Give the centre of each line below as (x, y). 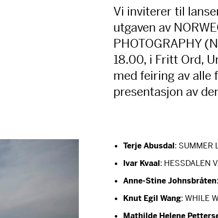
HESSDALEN (188, 163)
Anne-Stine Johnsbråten (170, 181)
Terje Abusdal (149, 146)
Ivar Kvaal (142, 163)
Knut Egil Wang (152, 198)
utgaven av (144, 28)
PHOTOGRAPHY (158, 44)
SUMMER (196, 146)
